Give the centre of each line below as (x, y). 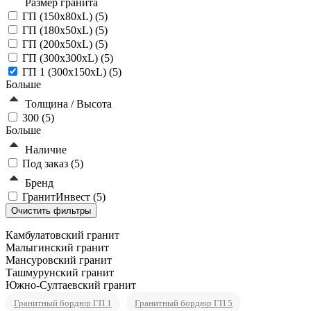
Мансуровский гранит (59, 260)
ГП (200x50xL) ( (60, 44)
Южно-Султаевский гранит (71, 285)
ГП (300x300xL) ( (63, 58)
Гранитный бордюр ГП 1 (63, 303)
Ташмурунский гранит (60, 273)
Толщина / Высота (68, 104)
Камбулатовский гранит (62, 235)
